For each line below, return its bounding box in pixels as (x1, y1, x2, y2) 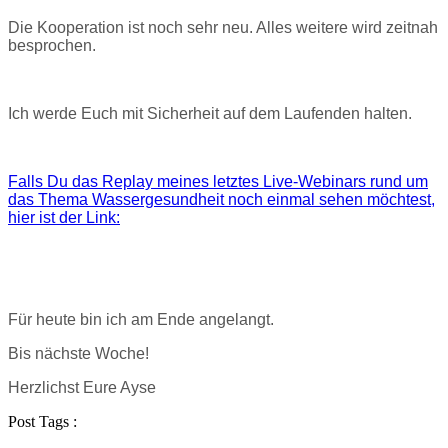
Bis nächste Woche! (8, 345, 149, 363)
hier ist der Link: (8, 209, 120, 227)
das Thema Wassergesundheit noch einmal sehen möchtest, (8, 191, 435, 209)
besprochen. (8, 37, 96, 55)
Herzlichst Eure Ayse (8, 379, 156, 397)
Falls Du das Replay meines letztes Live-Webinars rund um (8, 173, 428, 191)
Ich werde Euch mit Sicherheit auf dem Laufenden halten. (8, 105, 412, 123)
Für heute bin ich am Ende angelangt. (8, 311, 274, 329)
